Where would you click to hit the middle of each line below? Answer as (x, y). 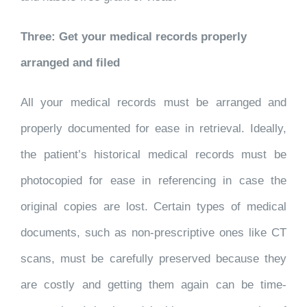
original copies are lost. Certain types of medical (153, 207)
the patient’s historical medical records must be (153, 155)
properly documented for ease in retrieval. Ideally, (153, 128)
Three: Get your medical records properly (134, 37)
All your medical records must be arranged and (153, 102)
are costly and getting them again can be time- (153, 285)
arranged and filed (70, 63)
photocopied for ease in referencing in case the (153, 181)
